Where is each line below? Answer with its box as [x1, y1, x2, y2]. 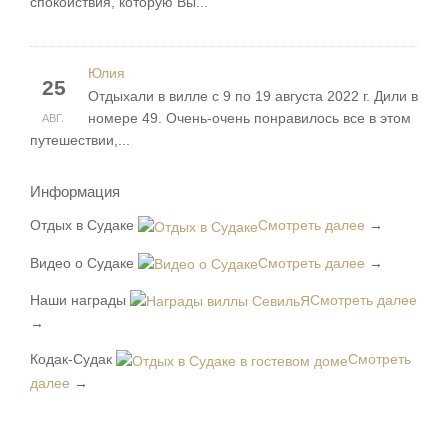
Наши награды [30, 291, 126, 308]
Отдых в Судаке [30, 217, 134, 234]
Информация [30, 183, 120, 201]
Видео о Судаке [30, 254, 134, 271]
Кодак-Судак [30, 351, 112, 368]
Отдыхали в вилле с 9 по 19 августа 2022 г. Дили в [88, 88, 418, 105]
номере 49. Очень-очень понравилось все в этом [88, 110, 411, 127]
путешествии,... [30, 132, 130, 149]
